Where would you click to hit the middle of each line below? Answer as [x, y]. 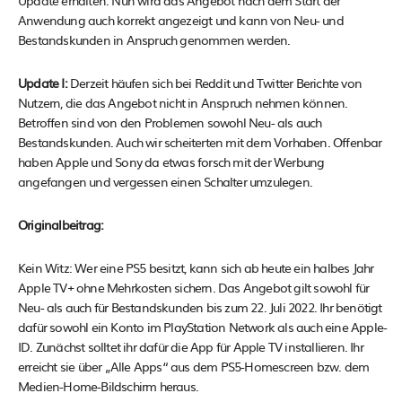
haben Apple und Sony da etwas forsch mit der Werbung [171, 161]
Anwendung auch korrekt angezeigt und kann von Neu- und [181, 19]
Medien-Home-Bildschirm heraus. [108, 385]
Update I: [44, 82]
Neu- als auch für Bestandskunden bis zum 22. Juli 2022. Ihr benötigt [200, 306]
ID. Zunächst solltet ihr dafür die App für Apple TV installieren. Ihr [191, 346]
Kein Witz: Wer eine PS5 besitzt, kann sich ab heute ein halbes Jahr [196, 267]
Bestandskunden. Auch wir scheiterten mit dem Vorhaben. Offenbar [200, 141]
